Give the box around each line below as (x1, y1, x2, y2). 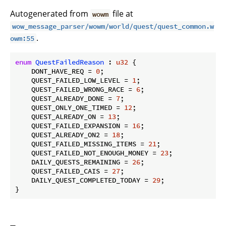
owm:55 (10, 34, 34, 43)
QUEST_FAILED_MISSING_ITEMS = (15, 139, 148, 149)
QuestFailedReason (35, 58, 104, 67)
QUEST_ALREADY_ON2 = (15, 130, 112, 140)
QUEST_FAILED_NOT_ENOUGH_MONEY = (15, 148, 160, 158)
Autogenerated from (10, 8, 90, 20)
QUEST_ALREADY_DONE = (15, 94, 116, 103)
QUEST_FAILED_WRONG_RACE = (15, 85, 136, 94)
